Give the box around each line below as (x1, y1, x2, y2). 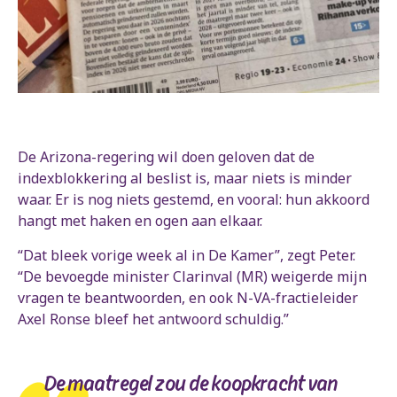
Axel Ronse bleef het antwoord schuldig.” (18, 309, 289, 330)
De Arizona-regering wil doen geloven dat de (18, 147, 315, 167)
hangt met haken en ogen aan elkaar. (18, 211, 262, 231)
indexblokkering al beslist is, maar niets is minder (18, 168, 352, 189)
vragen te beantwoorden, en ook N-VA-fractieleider (18, 288, 358, 308)
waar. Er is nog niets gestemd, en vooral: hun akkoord (18, 190, 370, 210)
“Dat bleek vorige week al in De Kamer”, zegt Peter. (18, 245, 355, 266)
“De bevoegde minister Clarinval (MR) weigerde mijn (18, 267, 367, 287)
